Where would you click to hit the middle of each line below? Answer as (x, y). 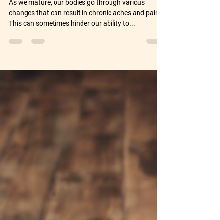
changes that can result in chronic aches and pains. (87, 37)
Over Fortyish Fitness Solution (81, 9)
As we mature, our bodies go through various (77, 26)
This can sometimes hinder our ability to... (72, 47)
